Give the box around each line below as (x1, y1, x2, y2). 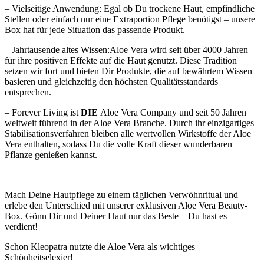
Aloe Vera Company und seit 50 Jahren (100, 107, 246, 117)
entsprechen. (5, 87, 51, 97)
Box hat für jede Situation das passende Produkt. (5, 24, 185, 35)
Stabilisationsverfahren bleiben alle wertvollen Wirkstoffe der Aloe (5, 128, 251, 138)
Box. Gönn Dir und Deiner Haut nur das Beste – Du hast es (5, 210, 227, 221)
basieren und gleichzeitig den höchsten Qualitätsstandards (5, 76, 218, 87)
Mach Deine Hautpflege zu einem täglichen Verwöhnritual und (5, 189, 238, 200)
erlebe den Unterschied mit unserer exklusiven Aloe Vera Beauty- (5, 200, 247, 210)
